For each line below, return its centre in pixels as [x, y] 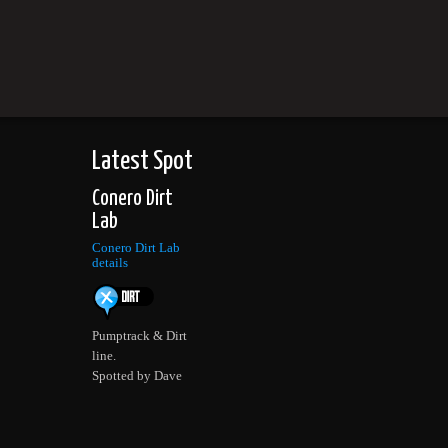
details [110, 263]
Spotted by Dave [137, 376]
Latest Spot [142, 161]
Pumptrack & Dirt [139, 336]
